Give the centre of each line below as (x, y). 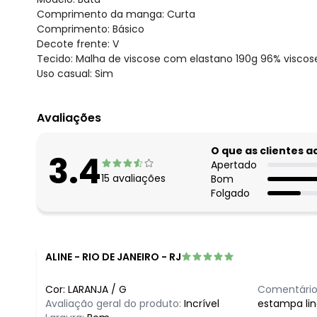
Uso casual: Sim (75, 73)
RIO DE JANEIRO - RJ (132, 257)
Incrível (202, 303)
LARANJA (88, 289)
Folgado (230, 193)
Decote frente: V (78, 44)
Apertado (234, 165)
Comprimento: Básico (91, 29)
